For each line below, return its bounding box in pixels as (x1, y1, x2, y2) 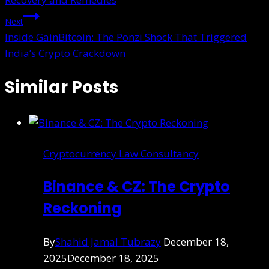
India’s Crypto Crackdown (5, 46, 125, 61)
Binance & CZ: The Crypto (43, 176, 230, 196)
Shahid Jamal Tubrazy (55, 234, 161, 249)
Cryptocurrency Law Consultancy (43, 146, 199, 160)
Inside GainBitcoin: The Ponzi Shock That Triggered (5, 30, 247, 44)
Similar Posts (5, 76, 118, 100)
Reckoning (43, 198, 122, 218)
